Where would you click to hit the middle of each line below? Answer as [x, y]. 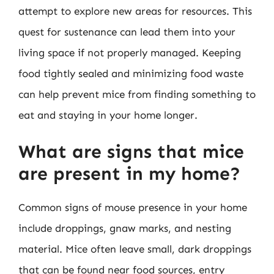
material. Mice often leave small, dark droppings [135, 249]
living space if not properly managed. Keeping [130, 52]
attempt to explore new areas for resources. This [135, 11]
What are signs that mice [131, 152]
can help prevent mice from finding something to [137, 94]
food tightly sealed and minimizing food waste [131, 73]
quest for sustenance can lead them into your [127, 31]
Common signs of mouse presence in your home [133, 207]
